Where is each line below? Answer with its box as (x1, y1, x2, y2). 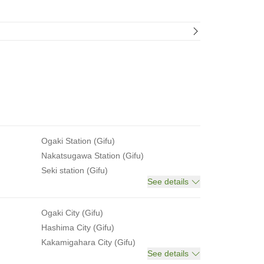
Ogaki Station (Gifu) (41, 136, 115, 146)
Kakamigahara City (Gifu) (41, 237, 136, 247)
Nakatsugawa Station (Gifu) (41, 151, 144, 160)
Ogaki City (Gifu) (41, 208, 103, 217)
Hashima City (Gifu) (41, 223, 114, 232)
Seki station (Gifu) (41, 166, 108, 175)
